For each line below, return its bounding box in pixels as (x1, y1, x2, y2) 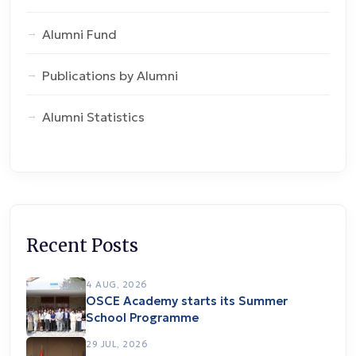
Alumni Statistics (42, 109, 145, 125)
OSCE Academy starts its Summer (86, 293, 288, 308)
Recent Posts (26, 234, 138, 257)
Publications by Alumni (42, 68, 178, 83)
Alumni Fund (42, 26, 117, 42)
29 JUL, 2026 (86, 339, 148, 350)
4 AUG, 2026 (86, 279, 148, 290)
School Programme (86, 310, 199, 325)
